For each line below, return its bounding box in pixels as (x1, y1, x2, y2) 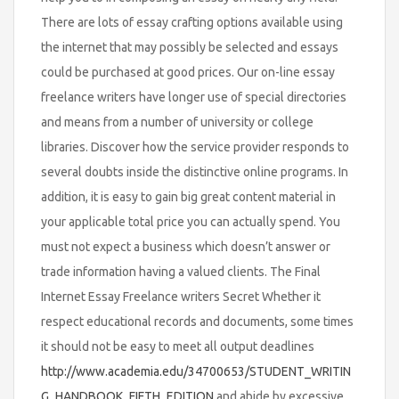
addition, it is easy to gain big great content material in (41, 189, 336, 204)
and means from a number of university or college (41, 114, 313, 129)
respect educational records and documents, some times (41, 313, 354, 329)
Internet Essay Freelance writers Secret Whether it (41, 289, 321, 304)
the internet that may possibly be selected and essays (41, 39, 338, 54)
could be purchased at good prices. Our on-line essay (41, 64, 335, 79)
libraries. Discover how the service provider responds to (41, 139, 349, 154)
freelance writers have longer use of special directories (41, 89, 346, 104)
